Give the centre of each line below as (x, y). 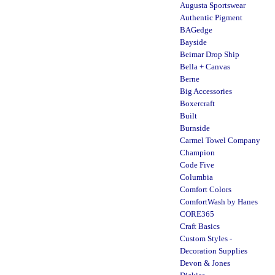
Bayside (193, 42)
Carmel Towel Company (220, 140)
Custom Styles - (206, 238)
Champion (197, 153)
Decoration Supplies (214, 251)
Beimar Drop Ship (210, 54)
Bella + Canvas (205, 67)
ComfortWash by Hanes (219, 202)
